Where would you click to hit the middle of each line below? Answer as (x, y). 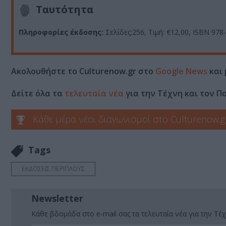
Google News (181, 71)
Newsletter (57, 198)
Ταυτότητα (65, 10)
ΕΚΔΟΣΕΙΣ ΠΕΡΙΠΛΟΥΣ (53, 168)
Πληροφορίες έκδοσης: (62, 32)
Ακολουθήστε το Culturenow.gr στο (83, 71)
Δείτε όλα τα (38, 93)
